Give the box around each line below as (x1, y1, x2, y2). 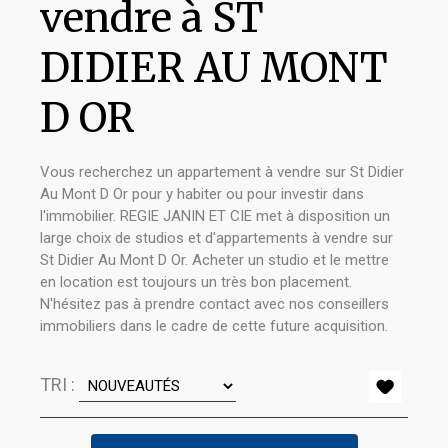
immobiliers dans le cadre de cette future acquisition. (40, 317, 388, 335)
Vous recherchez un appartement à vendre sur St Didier (40, 163, 404, 181)
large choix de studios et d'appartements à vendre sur (40, 229, 393, 247)
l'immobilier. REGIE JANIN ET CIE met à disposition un (40, 207, 390, 225)
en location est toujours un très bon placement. (40, 273, 352, 291)
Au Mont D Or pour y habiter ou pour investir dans (40, 185, 364, 203)
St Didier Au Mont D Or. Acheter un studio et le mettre (40, 251, 389, 269)
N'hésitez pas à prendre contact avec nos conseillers (40, 295, 389, 313)
